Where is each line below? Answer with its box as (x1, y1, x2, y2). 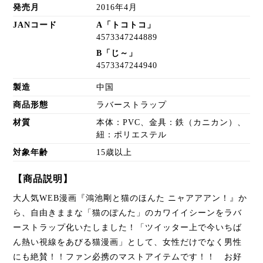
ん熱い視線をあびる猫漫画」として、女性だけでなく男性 (13, 237, 242, 247)
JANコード (13, 21, 58, 30)
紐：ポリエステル (96, 130, 167, 139)
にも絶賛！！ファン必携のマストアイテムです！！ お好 (13, 252, 242, 261)
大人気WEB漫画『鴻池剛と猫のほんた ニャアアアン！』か (13, 193, 248, 203)
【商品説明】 (13, 173, 73, 184)
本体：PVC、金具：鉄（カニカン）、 (96, 117, 246, 127)
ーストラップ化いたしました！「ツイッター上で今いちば (13, 222, 242, 232)
